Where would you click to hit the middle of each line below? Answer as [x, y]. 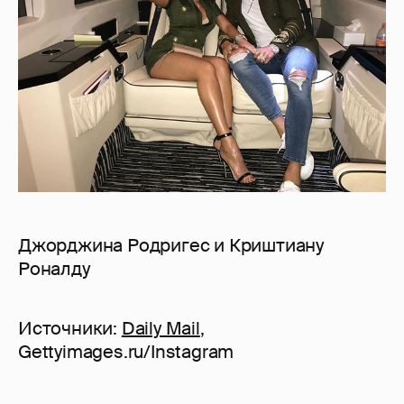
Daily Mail [161, 328]
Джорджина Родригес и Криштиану [171, 245]
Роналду [55, 268]
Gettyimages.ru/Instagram [126, 351]
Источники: [70, 328]
